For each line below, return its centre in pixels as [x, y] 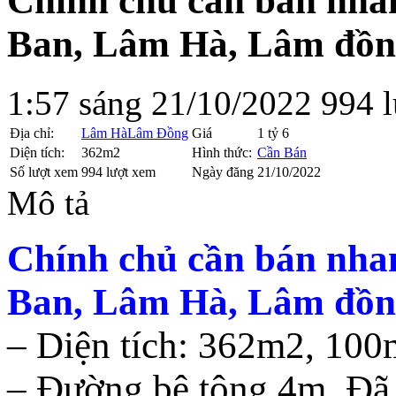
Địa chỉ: [32, 133]
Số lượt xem [44, 172]
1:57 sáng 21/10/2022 [160, 103]
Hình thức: [222, 153]
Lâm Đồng [158, 133]
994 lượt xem [118, 172]
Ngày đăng [223, 172]
